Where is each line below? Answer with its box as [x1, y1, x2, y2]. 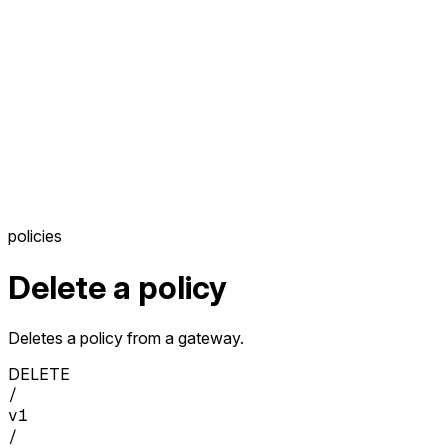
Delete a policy [8, 267, 227, 307]
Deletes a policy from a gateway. [8, 328, 244, 349]
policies [8, 226, 62, 247]
